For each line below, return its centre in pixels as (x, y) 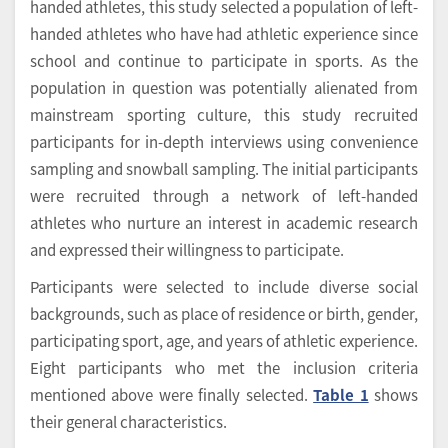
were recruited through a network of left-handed (224, 195)
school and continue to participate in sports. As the (224, 60)
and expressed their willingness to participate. (187, 249)
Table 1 (341, 394)
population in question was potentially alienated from (224, 87)
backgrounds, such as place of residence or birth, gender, (224, 313)
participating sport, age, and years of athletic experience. (224, 340)
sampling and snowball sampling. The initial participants (224, 168)
